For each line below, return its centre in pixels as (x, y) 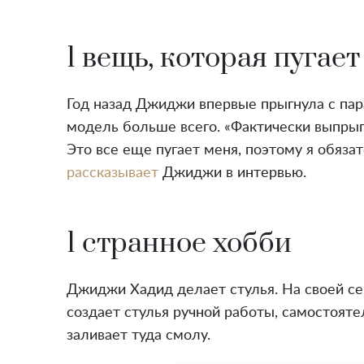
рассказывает (112, 173)
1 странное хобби (179, 243)
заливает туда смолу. (138, 335)
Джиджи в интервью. (232, 173)
